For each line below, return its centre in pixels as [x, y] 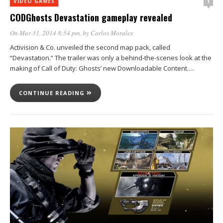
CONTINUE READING [53, 93]
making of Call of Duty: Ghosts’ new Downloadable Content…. [102, 68]
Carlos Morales [112, 33]
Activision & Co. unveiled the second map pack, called [90, 47]
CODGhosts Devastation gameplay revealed [91, 17]
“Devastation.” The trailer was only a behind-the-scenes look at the [111, 58]
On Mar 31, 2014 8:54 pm [45, 33]
